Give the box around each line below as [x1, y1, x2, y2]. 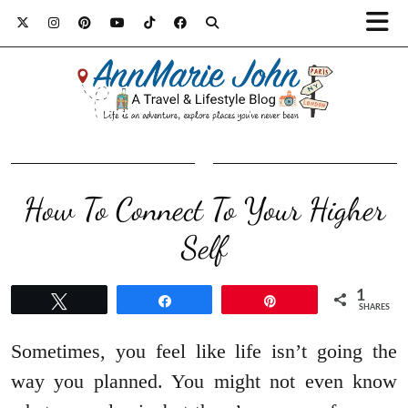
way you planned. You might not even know [11, 370, 397, 393]
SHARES [359, 303, 391, 312]
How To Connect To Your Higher [23, 190, 385, 229]
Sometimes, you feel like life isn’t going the [11, 340, 397, 363]
